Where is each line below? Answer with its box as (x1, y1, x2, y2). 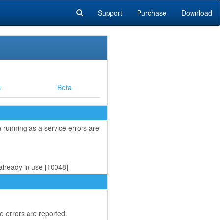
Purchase (137, 8, 166, 18)
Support (98, 8, 122, 18)
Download (181, 8, 212, 18)
